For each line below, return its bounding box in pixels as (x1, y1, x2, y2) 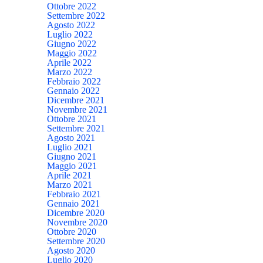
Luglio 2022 (47, 29, 93, 39)
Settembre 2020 (47, 235, 105, 246)
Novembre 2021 (47, 104, 107, 114)
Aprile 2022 (47, 57, 92, 68)
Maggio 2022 (47, 48, 97, 58)
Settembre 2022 (47, 10, 105, 21)
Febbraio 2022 (47, 76, 101, 86)
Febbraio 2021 (47, 188, 101, 199)
